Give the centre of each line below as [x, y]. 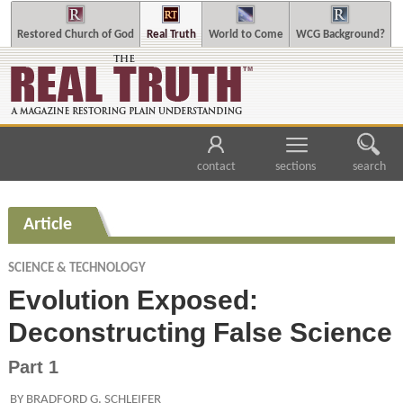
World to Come [246, 35]
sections [296, 167]
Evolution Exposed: [133, 300]
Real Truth [171, 35]
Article [47, 224]
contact [216, 167]
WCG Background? [340, 35]
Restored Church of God [75, 35]
